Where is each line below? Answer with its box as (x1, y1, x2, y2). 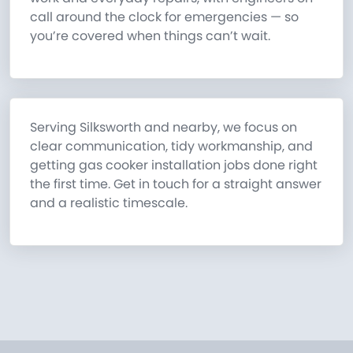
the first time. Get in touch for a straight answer (30, 175, 321, 194)
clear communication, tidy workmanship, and (30, 137, 313, 156)
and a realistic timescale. (30, 194, 188, 213)
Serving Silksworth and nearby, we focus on (30, 118, 297, 137)
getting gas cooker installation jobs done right (30, 156, 318, 175)
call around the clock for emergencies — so (30, 8, 299, 27)
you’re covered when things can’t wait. (30, 27, 270, 46)
